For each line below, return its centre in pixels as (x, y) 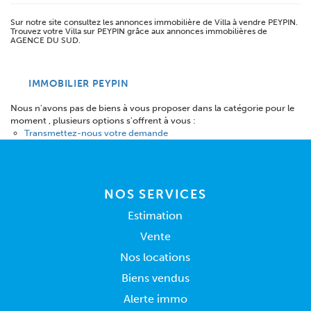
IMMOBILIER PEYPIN (79, 84)
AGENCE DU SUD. (45, 40)
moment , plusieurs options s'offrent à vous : (103, 120)
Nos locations (155, 257)
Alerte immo (155, 299)
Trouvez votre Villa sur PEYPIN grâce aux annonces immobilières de (139, 31)
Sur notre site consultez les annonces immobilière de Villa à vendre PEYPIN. (154, 22)
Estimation (155, 216)
